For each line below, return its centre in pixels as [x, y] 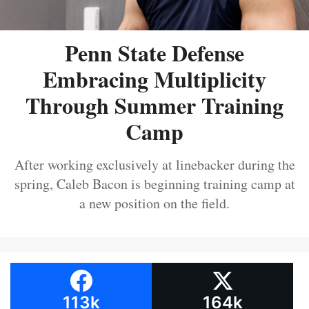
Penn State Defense [154, 53]
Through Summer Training [154, 106]
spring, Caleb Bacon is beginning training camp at [154, 184]
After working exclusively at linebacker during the [154, 165]
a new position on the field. [154, 203]
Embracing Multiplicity [154, 79]
